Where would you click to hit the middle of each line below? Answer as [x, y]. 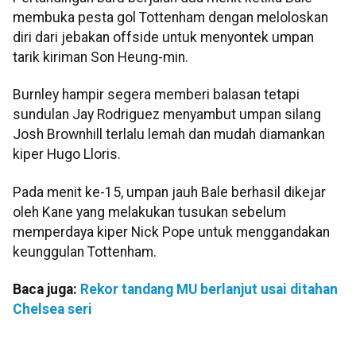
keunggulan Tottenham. [85, 252]
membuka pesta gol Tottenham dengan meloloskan [170, 18]
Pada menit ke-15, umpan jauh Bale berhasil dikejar [169, 192]
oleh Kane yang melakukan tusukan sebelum [149, 212]
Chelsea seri [52, 310]
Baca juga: [46, 290]
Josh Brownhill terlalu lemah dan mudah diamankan [169, 135]
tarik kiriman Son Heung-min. [101, 58]
